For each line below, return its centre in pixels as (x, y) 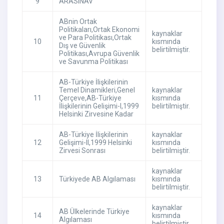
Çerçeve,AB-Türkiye (90, 98)
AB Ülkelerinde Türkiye (94, 212)
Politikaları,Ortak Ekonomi (99, 30)
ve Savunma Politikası (93, 62)
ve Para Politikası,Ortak (95, 38)
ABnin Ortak (78, 22)
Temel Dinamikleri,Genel (97, 90)
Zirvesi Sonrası (82, 151)
